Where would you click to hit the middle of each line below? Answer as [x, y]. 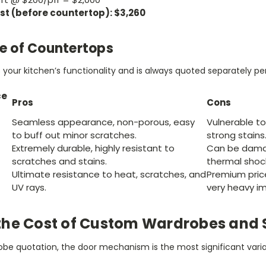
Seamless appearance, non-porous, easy [103, 122]
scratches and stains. [59, 161]
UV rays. [29, 188]
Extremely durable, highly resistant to [93, 148]
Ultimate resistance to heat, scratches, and [109, 175]
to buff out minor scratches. [74, 135]
